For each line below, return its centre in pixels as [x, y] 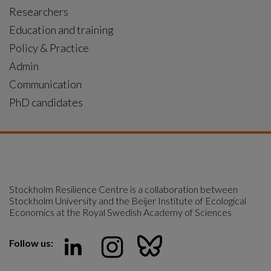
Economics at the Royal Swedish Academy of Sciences [120, 212]
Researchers [39, 11]
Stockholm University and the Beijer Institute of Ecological [128, 201]
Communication [45, 84]
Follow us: [31, 243]
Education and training [61, 30]
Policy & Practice [49, 48]
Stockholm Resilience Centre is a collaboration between [123, 189]
